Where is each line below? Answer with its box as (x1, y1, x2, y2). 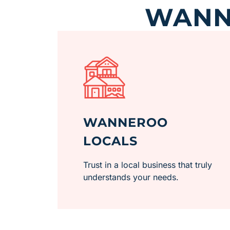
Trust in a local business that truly (83, 160, 212, 170)
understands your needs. (83, 172, 179, 183)
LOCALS (83, 133, 138, 149)
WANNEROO (83, 115, 168, 130)
